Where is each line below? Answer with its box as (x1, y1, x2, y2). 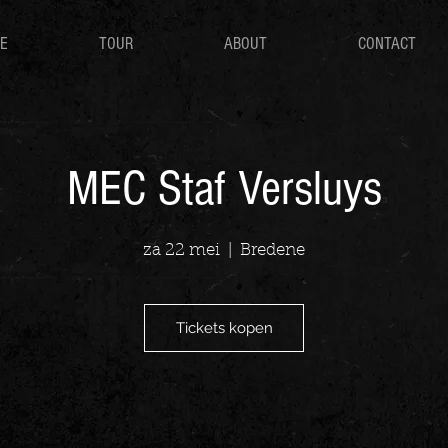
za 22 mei (143, 242, 220, 259)
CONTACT (358, 34, 416, 53)
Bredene (240, 242, 305, 259)
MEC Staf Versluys (66, 161, 382, 217)
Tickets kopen (175, 318, 273, 337)
